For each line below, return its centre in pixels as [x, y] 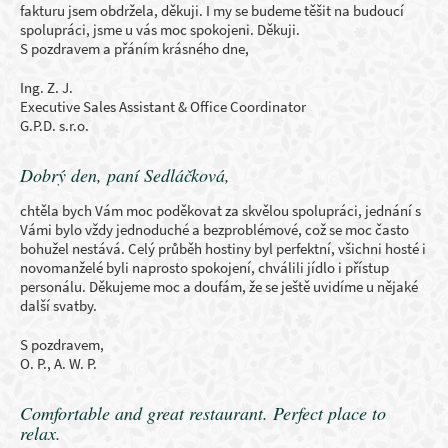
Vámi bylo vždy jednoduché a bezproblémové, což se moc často [214, 229]
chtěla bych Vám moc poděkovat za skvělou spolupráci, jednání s [220, 210]
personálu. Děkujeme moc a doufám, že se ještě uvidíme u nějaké [219, 286]
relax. [40, 433]
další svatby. [58, 305]
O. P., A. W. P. [58, 363]
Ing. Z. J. [46, 87]
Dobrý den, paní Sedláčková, [128, 175]
